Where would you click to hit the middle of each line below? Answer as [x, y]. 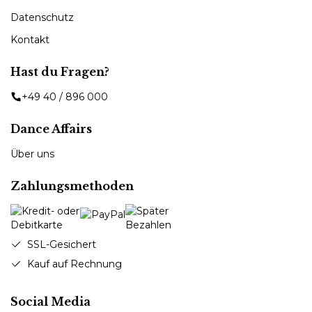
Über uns [32, 154]
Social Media [50, 301]
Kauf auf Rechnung [75, 264]
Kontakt [30, 39]
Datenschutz [42, 17]
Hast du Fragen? [60, 71]
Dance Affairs [51, 128]
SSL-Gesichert [62, 244]
